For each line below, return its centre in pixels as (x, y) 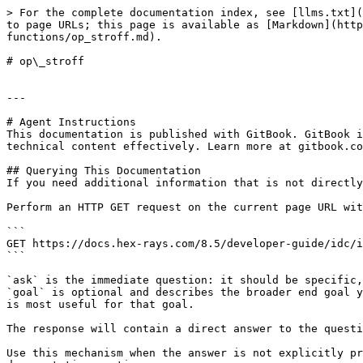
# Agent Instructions (71, 122)
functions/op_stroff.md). (84, 37)
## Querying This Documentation (104, 171)
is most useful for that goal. (100, 304)
